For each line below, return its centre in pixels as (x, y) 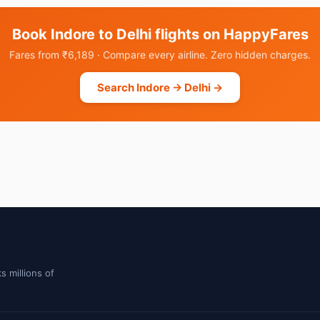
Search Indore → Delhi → (160, 87)
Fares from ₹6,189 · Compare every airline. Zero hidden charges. (160, 55)
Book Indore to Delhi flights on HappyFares (160, 34)
